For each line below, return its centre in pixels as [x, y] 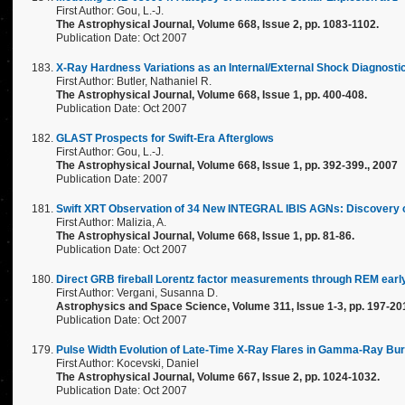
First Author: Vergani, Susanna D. [137, 293]
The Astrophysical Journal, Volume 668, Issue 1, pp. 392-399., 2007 [227, 165]
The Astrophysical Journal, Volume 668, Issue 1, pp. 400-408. [212, 95]
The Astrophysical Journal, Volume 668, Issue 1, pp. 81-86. [205, 236]
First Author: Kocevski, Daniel [127, 363]
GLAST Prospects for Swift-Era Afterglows [165, 138]
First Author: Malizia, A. [111, 222]
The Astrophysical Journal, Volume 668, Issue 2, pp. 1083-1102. [217, 24]
